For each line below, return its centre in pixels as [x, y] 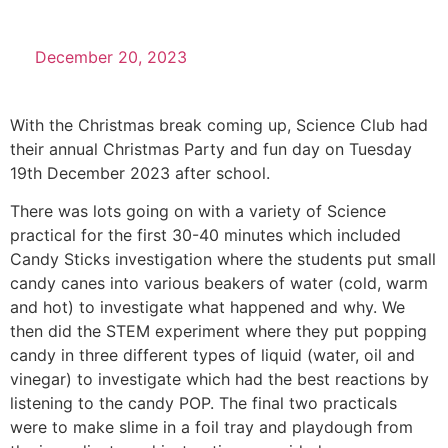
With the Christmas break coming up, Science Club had [219, 125]
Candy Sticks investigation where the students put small [223, 259]
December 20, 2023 [111, 57]
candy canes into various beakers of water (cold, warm [219, 283]
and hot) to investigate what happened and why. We [207, 307]
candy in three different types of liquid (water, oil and [212, 355]
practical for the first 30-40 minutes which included [205, 235]
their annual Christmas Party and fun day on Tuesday [211, 149]
